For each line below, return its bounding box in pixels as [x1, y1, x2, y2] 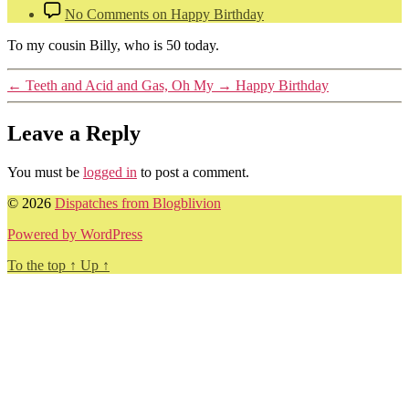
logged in [83, 163, 137, 180]
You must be [7, 163, 83, 180]
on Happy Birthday [149, 5, 264, 22]
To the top [7, 257, 69, 273]
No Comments [65, 5, 149, 22]
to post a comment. [137, 163, 249, 180]
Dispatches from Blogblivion [55, 194, 221, 211]
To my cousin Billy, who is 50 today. [7, 37, 219, 53]
